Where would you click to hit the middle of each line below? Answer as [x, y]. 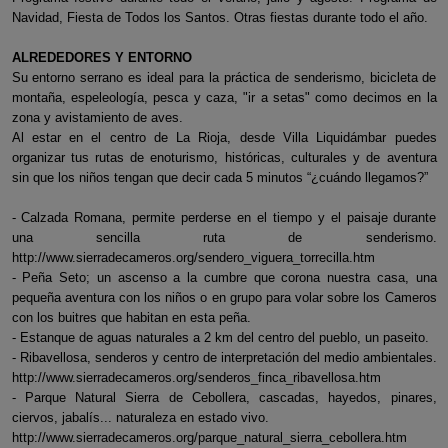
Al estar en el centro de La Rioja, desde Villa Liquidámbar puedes [224, 137]
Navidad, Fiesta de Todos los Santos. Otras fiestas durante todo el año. [219, 17]
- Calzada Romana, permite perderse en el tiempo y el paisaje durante [224, 217]
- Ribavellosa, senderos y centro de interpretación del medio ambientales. [224, 357]
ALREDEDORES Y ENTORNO [101, 57]
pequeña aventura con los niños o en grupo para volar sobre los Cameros [224, 297]
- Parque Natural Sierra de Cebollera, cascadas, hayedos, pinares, [224, 397]
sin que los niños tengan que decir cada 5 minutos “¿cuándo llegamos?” [219, 177]
